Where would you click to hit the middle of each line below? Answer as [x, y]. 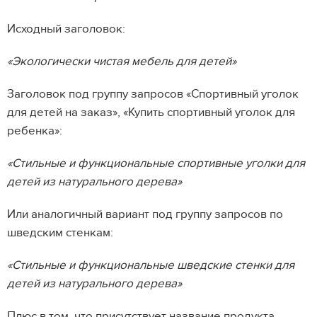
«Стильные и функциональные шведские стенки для [151, 266]
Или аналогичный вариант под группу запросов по [145, 215]
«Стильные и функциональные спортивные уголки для [156, 164]
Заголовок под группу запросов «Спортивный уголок [153, 94]
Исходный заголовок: [66, 29]
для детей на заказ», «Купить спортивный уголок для [151, 113]
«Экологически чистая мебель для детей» [122, 62]
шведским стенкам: [60, 233]
